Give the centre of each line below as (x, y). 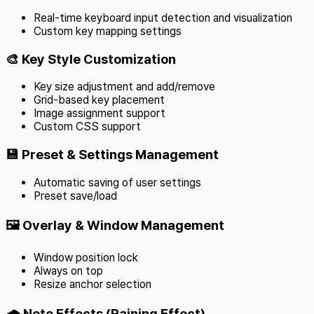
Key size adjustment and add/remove (124, 87)
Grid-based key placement (99, 100)
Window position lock (86, 258)
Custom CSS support (87, 127)
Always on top (68, 271)
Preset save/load (75, 196)
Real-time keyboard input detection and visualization (163, 18)
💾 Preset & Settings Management (112, 155)
